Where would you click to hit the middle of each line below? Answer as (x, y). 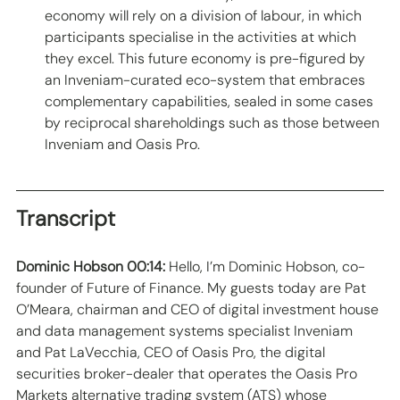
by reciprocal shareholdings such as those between (214, 123)
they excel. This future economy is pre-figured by (207, 59)
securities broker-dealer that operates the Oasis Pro (188, 374)
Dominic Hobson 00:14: (91, 267)
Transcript (66, 219)
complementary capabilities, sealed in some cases (211, 102)
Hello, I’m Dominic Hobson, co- (265, 267)
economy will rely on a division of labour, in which (205, 16)
